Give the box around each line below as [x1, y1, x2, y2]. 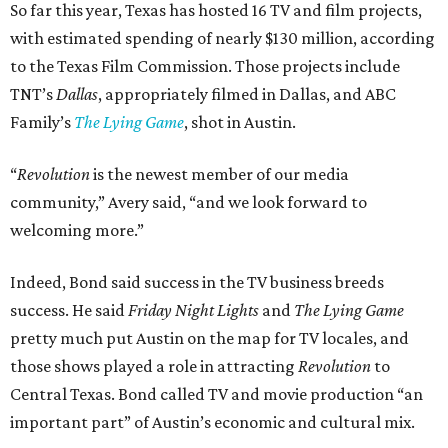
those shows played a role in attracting [10, 356, 298, 377]
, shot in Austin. [184, 112, 296, 133]
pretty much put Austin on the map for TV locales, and [10, 328, 409, 349]
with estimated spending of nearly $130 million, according [10, 28, 435, 49]
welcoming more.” [10, 220, 144, 241]
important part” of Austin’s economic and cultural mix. [10, 412, 415, 433]
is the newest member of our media [90, 164, 349, 185]
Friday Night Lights [128, 300, 259, 321]
